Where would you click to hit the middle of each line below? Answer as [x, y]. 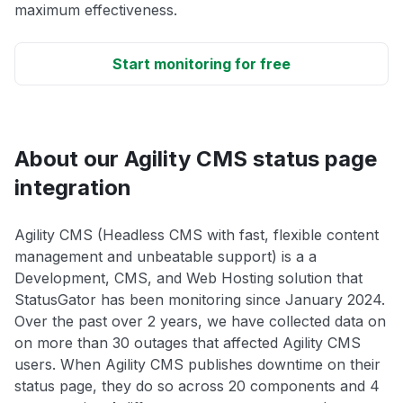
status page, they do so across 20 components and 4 [197, 386]
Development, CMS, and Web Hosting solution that [188, 278]
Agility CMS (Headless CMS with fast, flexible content [197, 235]
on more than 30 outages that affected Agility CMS [188, 343]
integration [73, 188]
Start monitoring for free [201, 64]
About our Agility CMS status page [196, 159]
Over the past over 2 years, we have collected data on [200, 322]
